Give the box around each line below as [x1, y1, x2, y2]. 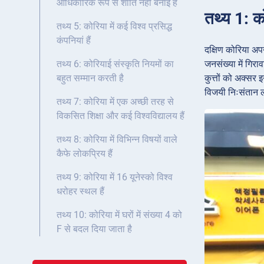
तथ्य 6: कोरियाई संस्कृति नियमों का [57, 58, 174, 70]
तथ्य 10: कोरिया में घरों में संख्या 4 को [57, 209, 182, 221]
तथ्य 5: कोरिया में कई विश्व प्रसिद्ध [57, 21, 172, 32]
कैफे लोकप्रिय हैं [57, 148, 113, 160]
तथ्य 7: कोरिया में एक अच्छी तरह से [57, 96, 174, 108]
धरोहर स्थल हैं [57, 186, 104, 197]
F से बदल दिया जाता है [57, 223, 132, 235]
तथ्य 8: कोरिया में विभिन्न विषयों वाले [57, 134, 177, 146]
